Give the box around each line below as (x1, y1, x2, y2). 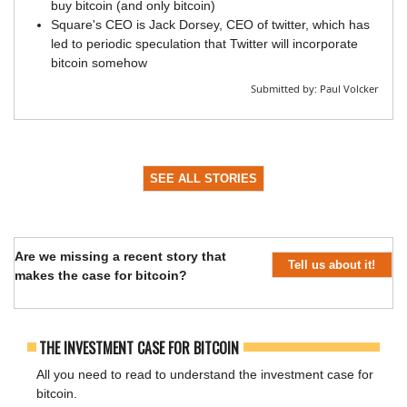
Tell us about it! (288, 258, 376, 273)
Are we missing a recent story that (15, 249, 226, 264)
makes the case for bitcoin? (15, 268, 187, 283)
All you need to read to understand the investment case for (36, 367, 373, 382)
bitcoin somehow (51, 55, 147, 71)
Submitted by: (251, 82, 317, 96)
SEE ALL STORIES (150, 172, 257, 186)
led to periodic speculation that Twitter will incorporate (51, 36, 358, 52)
